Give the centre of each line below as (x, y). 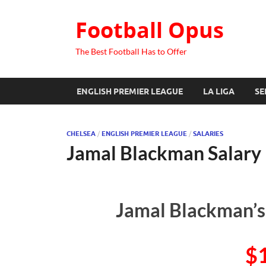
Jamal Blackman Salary (164, 153)
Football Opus (150, 30)
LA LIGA (219, 91)
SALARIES (208, 134)
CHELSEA (81, 134)
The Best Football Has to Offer (131, 51)
